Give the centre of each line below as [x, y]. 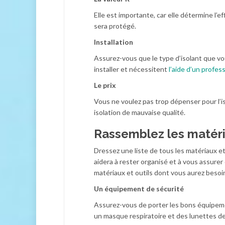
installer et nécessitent [131, 69]
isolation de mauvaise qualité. [140, 112]
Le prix [105, 85]
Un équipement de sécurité [139, 189]
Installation [114, 42]
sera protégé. [115, 26]
